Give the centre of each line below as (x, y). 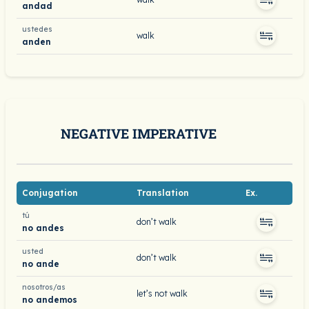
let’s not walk (162, 293)
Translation (163, 193)
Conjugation (50, 193)
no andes (43, 228)
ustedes (37, 29)
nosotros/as (44, 287)
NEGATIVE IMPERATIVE (139, 133)
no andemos (50, 299)
